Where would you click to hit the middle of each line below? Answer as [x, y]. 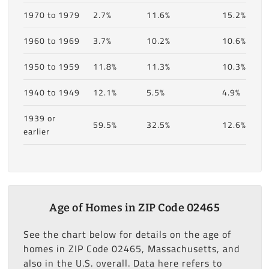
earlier [36, 131]
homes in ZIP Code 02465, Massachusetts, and [131, 248]
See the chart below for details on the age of [127, 234]
